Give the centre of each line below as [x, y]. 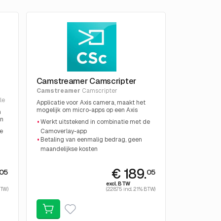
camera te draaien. [63, 118]
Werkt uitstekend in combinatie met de [95, 122]
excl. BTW [118, 183]
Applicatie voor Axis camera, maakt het [91, 103]
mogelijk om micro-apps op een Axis [87, 110]
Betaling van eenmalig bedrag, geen [92, 139]
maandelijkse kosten [69, 149]
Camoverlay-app [64, 131]
